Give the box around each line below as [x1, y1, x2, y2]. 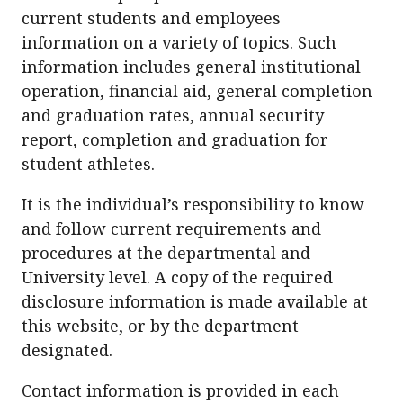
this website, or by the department [22, 315, 299, 336]
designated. [22, 339, 112, 361]
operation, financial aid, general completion [22, 80, 372, 102]
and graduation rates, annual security [22, 104, 324, 126]
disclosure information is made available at [22, 291, 368, 312]
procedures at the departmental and [22, 242, 310, 264]
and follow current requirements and [22, 218, 321, 239]
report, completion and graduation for [22, 129, 328, 150]
